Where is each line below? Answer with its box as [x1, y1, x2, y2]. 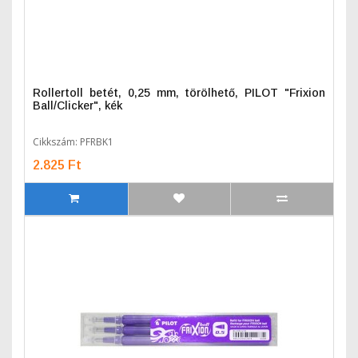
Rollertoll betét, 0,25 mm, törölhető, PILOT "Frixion [33, 86, 325, 99]
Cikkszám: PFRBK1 [33, 135, 113, 149]
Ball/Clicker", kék [33, 99, 122, 112]
